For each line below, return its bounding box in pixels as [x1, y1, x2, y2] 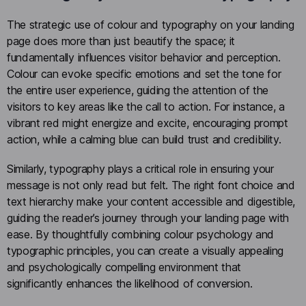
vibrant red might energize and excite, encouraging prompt [7, 116, 288, 130]
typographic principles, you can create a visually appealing [7, 244, 284, 258]
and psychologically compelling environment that [7, 260, 241, 275]
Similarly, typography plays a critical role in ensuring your [7, 162, 274, 176]
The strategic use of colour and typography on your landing [7, 18, 294, 32]
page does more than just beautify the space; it [7, 34, 235, 48]
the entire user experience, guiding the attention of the [7, 83, 269, 98]
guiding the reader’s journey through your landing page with [7, 211, 290, 225]
